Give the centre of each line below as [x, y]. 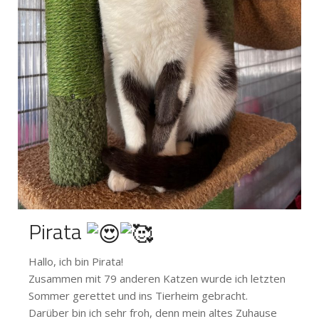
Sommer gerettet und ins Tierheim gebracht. [138, 296]
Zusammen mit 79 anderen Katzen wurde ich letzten [157, 279]
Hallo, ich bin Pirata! [76, 262]
